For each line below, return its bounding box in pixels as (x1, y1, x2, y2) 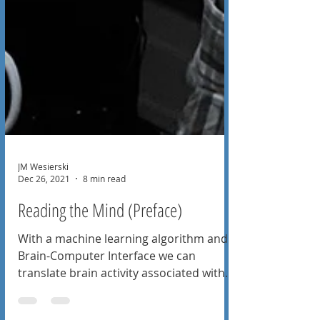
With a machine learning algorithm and (18, 254, 228, 269)
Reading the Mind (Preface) (18, 220, 182, 246)
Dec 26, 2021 (18, 196, 70, 207)
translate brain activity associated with (18, 288, 225, 304)
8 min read (83, 196, 126, 207)
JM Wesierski (18, 183, 69, 195)
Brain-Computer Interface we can (18, 271, 196, 286)
